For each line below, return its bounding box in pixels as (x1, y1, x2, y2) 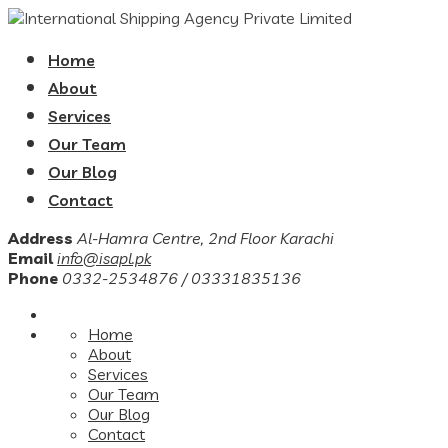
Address (8, 228, 73, 248)
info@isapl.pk (57, 248, 151, 268)
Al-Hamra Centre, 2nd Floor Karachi (77, 228, 334, 248)
